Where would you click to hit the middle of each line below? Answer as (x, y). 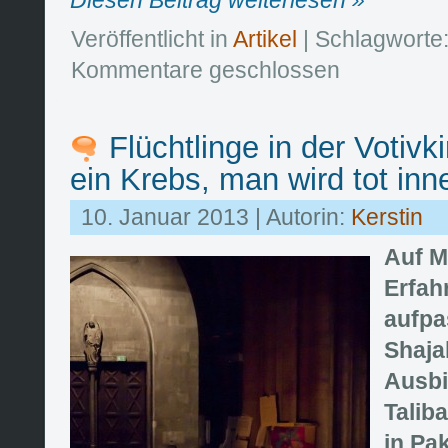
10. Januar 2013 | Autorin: (216, 217)
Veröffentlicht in (152, 38)
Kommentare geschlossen (205, 69)
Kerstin (387, 217)
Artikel (265, 38)
